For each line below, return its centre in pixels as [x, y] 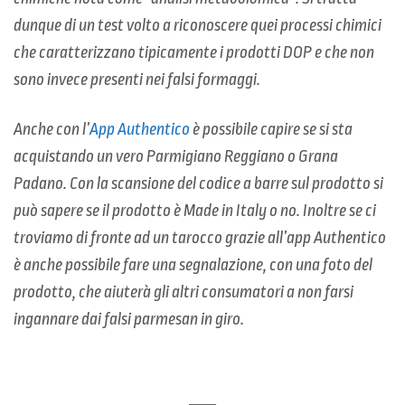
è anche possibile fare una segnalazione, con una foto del [193, 264]
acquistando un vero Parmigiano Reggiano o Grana [176, 156]
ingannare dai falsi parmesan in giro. [129, 319]
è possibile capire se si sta [271, 129]
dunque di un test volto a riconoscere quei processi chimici [198, 25]
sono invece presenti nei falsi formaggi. [137, 79]
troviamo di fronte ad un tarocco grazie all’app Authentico [200, 237]
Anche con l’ [52, 129]
